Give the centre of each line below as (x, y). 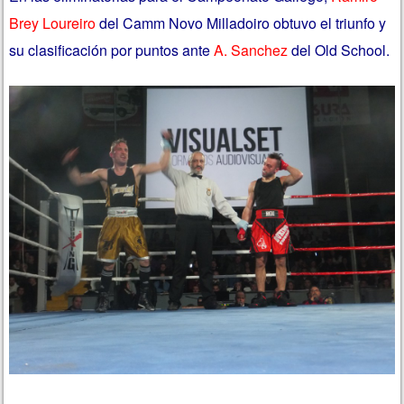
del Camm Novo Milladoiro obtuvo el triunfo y (241, 23)
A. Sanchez (251, 50)
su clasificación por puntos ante (112, 50)
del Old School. (339, 50)
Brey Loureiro (53, 23)
